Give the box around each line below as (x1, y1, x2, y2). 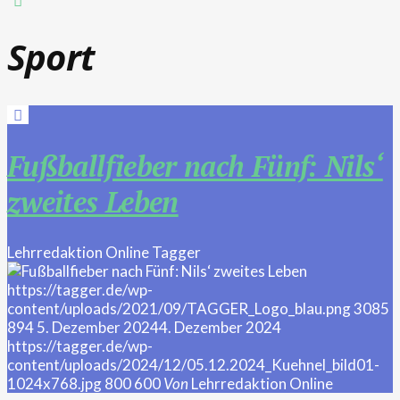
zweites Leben (7, 182, 179, 221)
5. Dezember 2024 (37, 318, 159, 337)
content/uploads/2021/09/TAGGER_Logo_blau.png (7, 299, 351, 319)
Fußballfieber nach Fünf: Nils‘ (7, 146, 383, 185)
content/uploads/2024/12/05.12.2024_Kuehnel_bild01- (7, 355, 379, 375)
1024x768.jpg (7, 374, 102, 394)
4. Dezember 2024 (159, 318, 281, 337)
